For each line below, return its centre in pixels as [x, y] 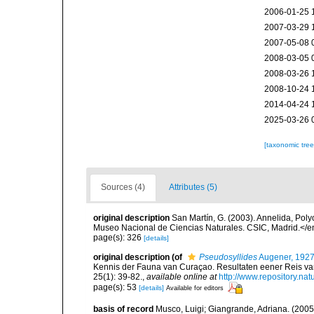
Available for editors [195, 288]
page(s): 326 [118, 238]
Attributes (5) [193, 187]
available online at [182, 277]
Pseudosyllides [228, 257]
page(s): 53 [116, 287]
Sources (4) [123, 187]
